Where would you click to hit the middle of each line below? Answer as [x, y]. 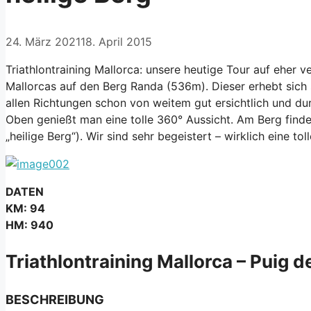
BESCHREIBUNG [55, 299]
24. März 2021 [43, 41]
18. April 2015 [116, 41]
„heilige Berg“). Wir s [59, 136]
